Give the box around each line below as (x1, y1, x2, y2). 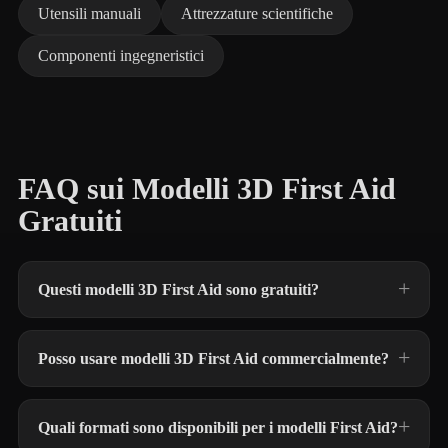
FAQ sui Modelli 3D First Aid (18, 172, 396, 206)
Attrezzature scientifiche (181, 5, 333, 22)
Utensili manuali (38, 5, 141, 22)
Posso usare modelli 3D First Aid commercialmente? (38, 350, 389, 367)
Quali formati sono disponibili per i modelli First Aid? (38, 419, 398, 436)
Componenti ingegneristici (38, 47, 204, 64)
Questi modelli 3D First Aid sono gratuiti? (38, 281, 319, 298)
